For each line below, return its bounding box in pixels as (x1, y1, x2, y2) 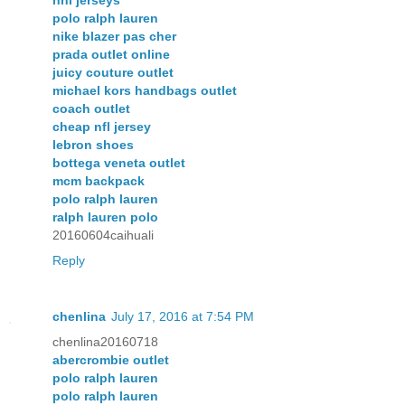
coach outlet (52, 101, 130, 117)
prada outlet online (52, 47, 170, 62)
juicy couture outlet (52, 65, 174, 80)
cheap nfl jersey (52, 119, 151, 135)
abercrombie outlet (52, 353, 169, 368)
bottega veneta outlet (52, 155, 185, 171)
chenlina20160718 (52, 334, 158, 350)
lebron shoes (52, 137, 134, 153)
